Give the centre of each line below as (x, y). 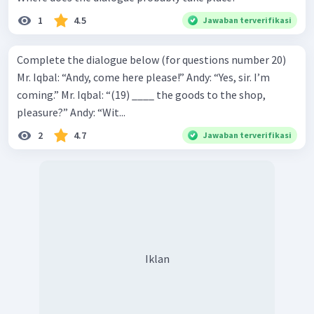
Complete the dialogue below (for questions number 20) (151, 59)
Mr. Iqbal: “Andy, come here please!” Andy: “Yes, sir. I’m (102, 77)
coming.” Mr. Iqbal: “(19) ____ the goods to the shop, (39, 94)
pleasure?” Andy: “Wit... (98, 112)
